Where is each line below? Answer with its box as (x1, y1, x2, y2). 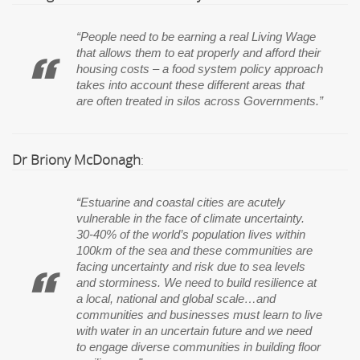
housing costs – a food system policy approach (76, 63, 323, 76)
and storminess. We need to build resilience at (76, 276, 317, 290)
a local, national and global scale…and (76, 292, 276, 306)
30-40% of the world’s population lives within (76, 228, 305, 242)
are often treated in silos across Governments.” (76, 95, 323, 108)
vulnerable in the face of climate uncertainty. (76, 212, 305, 226)
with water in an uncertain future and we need (76, 325, 312, 338)
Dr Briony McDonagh (12, 150, 141, 170)
